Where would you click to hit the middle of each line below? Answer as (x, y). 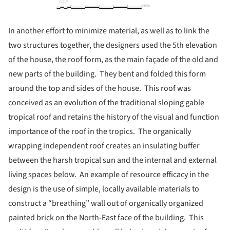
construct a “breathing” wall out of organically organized (106, 204)
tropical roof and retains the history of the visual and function (114, 117)
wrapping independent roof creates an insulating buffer (104, 146)
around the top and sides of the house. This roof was (100, 89)
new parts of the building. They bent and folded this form (107, 74)
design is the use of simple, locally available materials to (104, 189)
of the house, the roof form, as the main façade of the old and (113, 60)
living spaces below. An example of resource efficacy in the (109, 175)
